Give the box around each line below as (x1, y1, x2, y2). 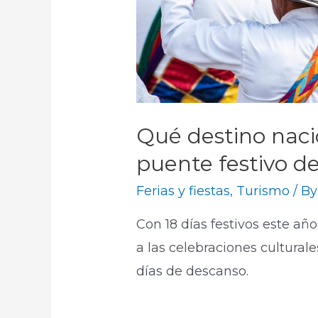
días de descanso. (136, 263, 249, 279)
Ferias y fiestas (136, 182, 231, 199)
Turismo (236, 182, 290, 199)
